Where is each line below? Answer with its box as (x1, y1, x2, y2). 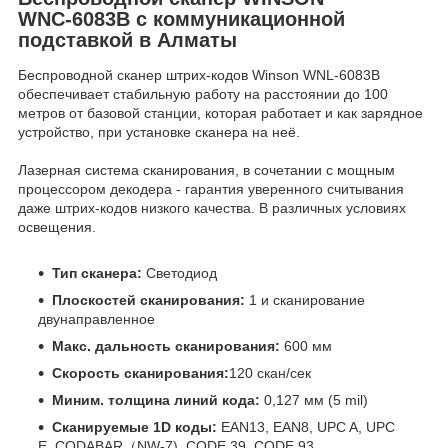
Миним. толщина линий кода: (52, 392, 260, 409)
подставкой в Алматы (18, 28, 237, 51)
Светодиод (146, 265, 217, 282)
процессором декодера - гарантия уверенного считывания (18, 181, 404, 198)
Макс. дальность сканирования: (52, 338, 280, 355)
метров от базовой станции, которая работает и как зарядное (18, 105, 423, 122)
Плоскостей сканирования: (52, 292, 245, 309)
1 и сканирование (245, 292, 365, 309)
